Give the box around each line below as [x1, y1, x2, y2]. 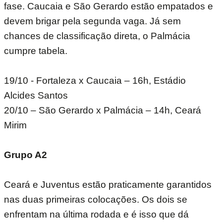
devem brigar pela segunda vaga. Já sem [4, 16, 181, 27]
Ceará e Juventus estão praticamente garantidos [4, 179, 212, 190]
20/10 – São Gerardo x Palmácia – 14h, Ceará [4, 105, 201, 116]
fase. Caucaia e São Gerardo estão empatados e [4, 1, 213, 12]
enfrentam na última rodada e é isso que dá [4, 209, 189, 220]
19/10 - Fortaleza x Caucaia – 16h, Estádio [4, 75, 186, 86]
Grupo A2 [4, 150, 47, 161]
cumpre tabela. [4, 46, 67, 56]
